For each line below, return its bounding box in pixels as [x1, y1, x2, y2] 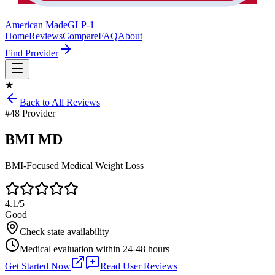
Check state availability [20, 226, 109, 237]
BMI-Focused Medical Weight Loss [5, 160, 144, 171]
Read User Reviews [100, 260, 177, 271]
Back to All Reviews [20, 97, 100, 107]
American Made [5, 20, 68, 30]
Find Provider [5, 48, 58, 58]
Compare [63, 31, 98, 41]
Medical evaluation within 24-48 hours [20, 243, 169, 254]
